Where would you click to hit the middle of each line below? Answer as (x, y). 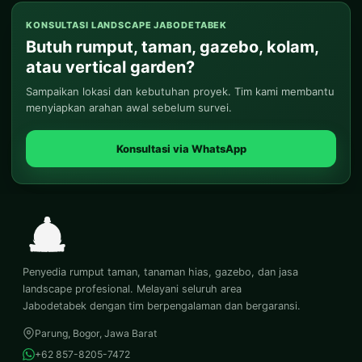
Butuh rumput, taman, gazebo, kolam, (172, 47)
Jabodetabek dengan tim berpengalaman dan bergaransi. (162, 306)
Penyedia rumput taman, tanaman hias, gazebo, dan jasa (160, 272)
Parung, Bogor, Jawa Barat (96, 334)
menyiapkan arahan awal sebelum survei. (129, 108)
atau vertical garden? (110, 67)
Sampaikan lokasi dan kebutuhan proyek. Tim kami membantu (180, 92)
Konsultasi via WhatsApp (181, 149)
